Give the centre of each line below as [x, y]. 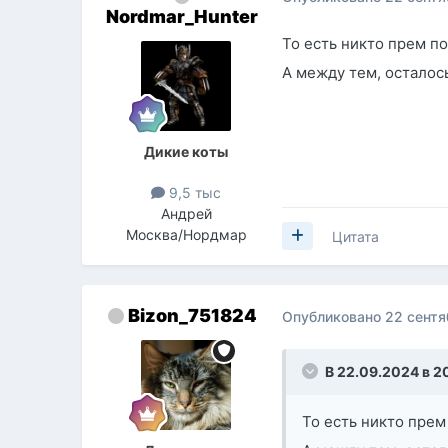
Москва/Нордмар [186, 234]
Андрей [186, 213]
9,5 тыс [193, 192]
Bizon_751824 [192, 315]
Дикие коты [186, 151]
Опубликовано [334, 317]
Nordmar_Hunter [182, 16]
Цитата [356, 236]
